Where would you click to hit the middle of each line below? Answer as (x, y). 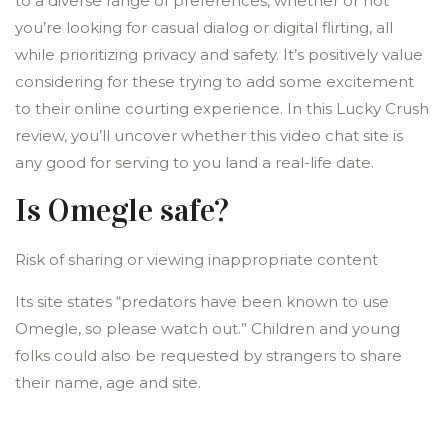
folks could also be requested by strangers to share (208, 355)
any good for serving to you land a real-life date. (194, 162)
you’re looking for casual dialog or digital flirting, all (204, 27)
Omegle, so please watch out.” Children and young (207, 328)
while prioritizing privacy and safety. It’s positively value (219, 54)
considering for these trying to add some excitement (214, 81)
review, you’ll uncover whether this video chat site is (209, 135)
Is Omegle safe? (122, 210)
